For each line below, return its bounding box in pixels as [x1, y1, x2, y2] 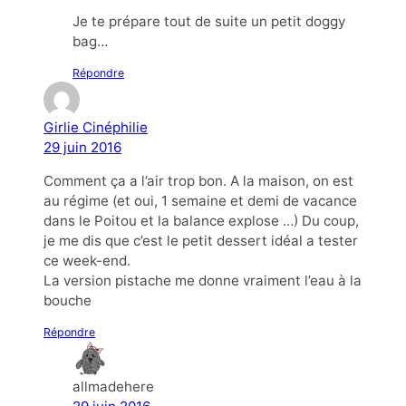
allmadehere [72, 378, 154, 396]
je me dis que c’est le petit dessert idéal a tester [43, 231, 358, 249]
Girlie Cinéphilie [43, 118, 148, 136]
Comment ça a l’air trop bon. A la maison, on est [43, 171, 353, 189]
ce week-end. [43, 251, 130, 269]
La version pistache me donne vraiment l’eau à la [43, 271, 362, 289]
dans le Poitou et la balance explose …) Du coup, [43, 211, 359, 229]
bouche [43, 291, 92, 309]
